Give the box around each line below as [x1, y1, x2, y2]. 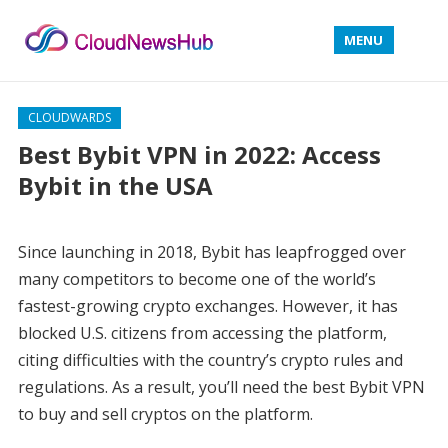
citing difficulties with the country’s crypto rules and [17, 349, 403, 371]
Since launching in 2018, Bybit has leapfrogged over [17, 241, 406, 263]
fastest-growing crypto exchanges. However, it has [17, 295, 398, 317]
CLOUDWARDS [27, 109, 111, 126]
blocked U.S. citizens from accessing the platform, [17, 322, 387, 344]
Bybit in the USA [17, 169, 213, 202]
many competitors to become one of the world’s [17, 268, 376, 290]
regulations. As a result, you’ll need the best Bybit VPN [17, 376, 425, 398]
